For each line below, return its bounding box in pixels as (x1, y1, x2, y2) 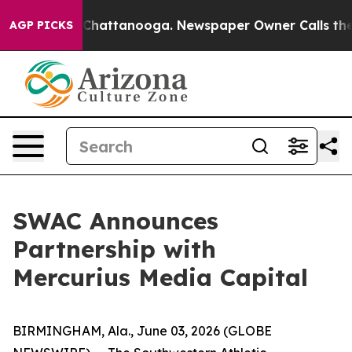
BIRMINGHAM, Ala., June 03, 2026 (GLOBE (13, 323, 272, 339)
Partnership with (13, 234, 216, 264)
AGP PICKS (9, 18, 73, 32)
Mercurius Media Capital (13, 262, 308, 292)
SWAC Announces (13, 206, 218, 236)
